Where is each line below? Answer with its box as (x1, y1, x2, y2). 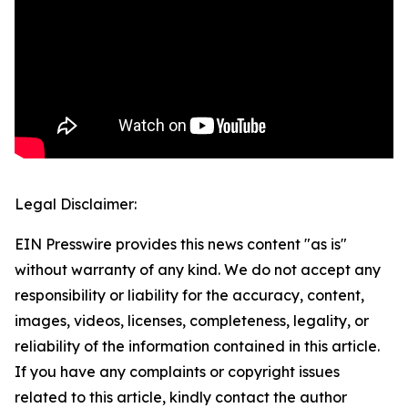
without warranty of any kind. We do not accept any (15, 260, 381, 280)
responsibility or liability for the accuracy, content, (15, 286, 364, 305)
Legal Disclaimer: (15, 195, 137, 214)
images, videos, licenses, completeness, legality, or (15, 311, 369, 331)
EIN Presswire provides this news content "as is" (15, 235, 347, 254)
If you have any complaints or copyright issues (15, 362, 340, 382)
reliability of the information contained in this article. (15, 337, 380, 356)
